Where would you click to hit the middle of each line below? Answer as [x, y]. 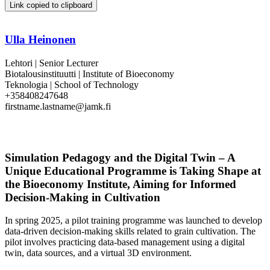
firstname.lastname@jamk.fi [58, 106]
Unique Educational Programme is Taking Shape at [133, 171]
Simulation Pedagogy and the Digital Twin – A [120, 157]
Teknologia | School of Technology [72, 85]
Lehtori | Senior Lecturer [52, 63]
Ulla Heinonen [40, 40]
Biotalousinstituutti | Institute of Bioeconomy [89, 74]
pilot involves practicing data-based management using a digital [125, 242]
